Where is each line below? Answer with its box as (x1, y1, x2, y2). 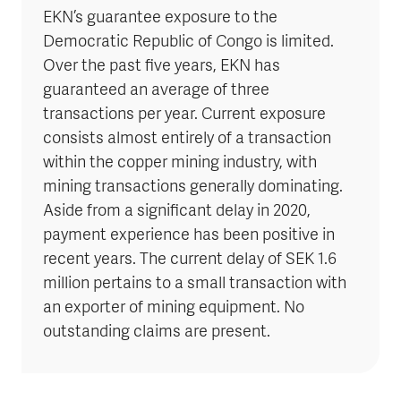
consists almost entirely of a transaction (43, 129, 331, 150)
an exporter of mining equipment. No (43, 298, 304, 320)
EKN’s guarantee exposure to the (43, 8, 277, 30)
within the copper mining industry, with (43, 153, 317, 175)
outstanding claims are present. (43, 322, 270, 344)
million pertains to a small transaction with (43, 274, 346, 295)
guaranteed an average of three (43, 81, 269, 102)
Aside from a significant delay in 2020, (43, 201, 311, 223)
